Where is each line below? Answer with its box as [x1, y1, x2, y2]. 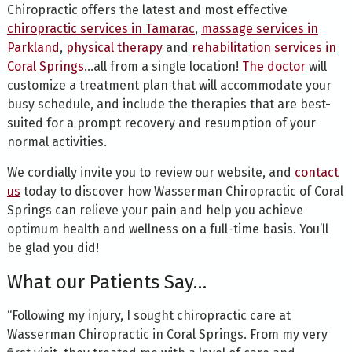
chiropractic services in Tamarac [6, 21, 195, 37]
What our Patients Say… [6, 271, 207, 294]
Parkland [6, 40, 60, 56]
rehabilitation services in [191, 40, 336, 56]
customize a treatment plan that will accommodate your [6, 78, 332, 93]
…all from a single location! [83, 59, 242, 75]
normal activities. [6, 134, 107, 150]
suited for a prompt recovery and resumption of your [6, 115, 316, 131]
